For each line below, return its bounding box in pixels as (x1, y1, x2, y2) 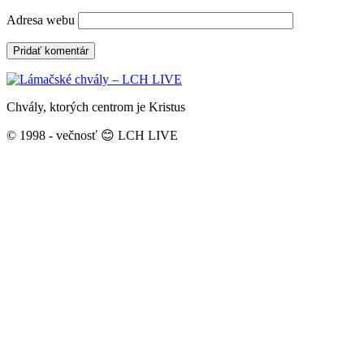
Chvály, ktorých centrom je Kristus (6, 99, 185, 114)
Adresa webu (6, 12, 75, 27)
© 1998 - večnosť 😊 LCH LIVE (6, 128, 178, 142)
